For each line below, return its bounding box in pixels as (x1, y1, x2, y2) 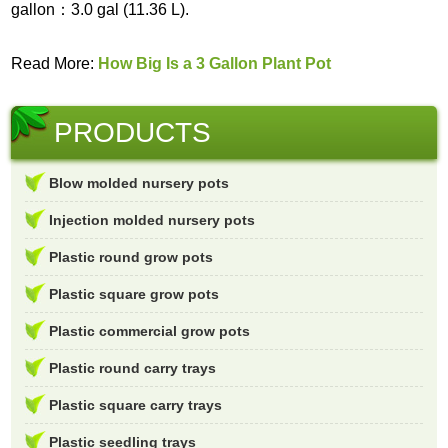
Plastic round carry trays (49, 360, 217, 377)
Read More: (11, 55, 99, 73)
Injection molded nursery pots (49, 212, 256, 229)
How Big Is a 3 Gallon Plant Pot (98, 55, 332, 73)
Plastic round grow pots (49, 249, 214, 266)
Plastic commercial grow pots (49, 323, 251, 340)
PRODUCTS (54, 117, 212, 149)
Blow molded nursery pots (49, 175, 230, 192)
